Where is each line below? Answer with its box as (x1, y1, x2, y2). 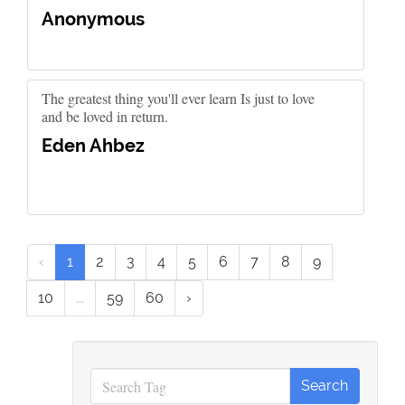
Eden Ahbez (42, 135, 145, 156)
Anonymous (42, 8, 145, 30)
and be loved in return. (42, 107, 168, 126)
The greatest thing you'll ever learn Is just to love (42, 89, 315, 108)
